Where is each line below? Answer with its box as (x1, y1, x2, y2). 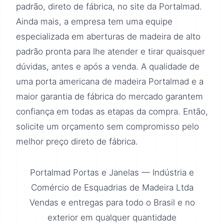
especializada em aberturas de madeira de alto (16, 31, 200, 42)
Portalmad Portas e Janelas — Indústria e (30, 167, 194, 178)
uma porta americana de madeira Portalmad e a (16, 76, 203, 87)
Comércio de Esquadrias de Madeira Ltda (30, 182, 193, 193)
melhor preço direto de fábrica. (16, 136, 138, 147)
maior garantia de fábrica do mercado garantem (16, 91, 203, 102)
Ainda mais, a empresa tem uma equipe (16, 16, 172, 27)
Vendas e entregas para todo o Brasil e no (29, 197, 195, 208)
